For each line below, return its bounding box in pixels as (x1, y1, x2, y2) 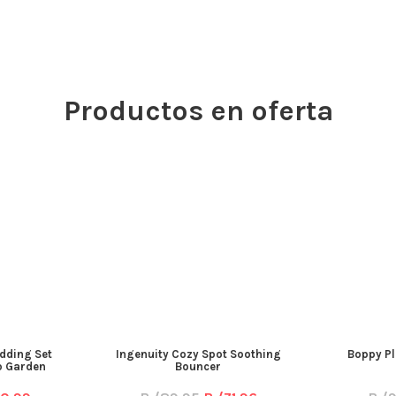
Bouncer (175, 359, 221, 373)
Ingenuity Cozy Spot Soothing (115, 346, 281, 361)
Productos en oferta (63, 93, 333, 127)
